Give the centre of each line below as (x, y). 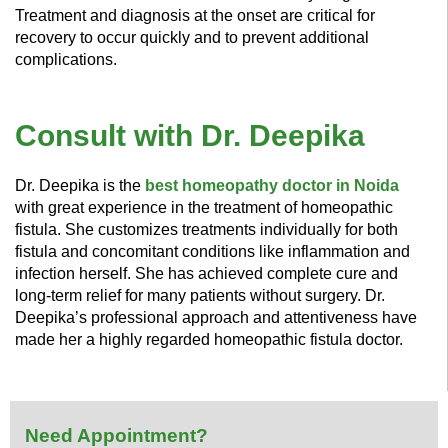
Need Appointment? (116, 435)
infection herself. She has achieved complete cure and (206, 273)
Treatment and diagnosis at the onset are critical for (195, 15)
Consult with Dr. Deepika (190, 135)
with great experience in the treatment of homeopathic (204, 207)
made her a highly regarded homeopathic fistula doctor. (209, 339)
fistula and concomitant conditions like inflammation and (212, 251)
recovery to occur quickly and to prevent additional (192, 37)
